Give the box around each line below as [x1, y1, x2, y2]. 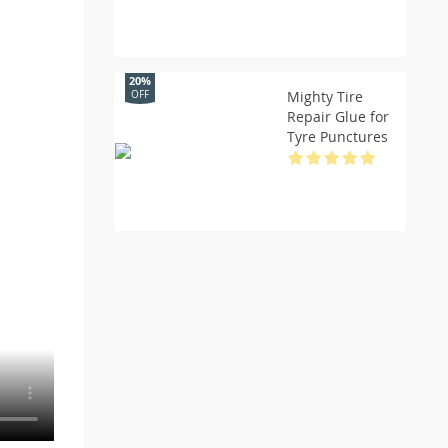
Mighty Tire [286, 86, 363, 106]
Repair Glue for [286, 106, 389, 126]
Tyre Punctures [286, 126, 388, 146]
